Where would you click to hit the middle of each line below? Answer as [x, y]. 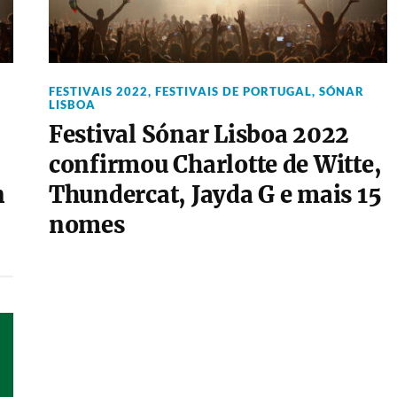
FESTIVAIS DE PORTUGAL [233, 91]
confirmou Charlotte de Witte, [215, 165]
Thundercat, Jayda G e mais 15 [215, 195]
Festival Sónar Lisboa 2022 [199, 135]
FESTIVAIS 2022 [98, 91]
